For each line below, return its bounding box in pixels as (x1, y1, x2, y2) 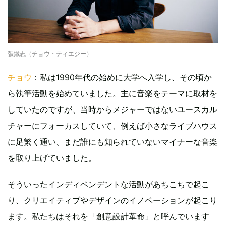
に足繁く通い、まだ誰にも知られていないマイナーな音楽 (8, 137, 217, 147)
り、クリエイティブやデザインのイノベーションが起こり (8, 195, 217, 206)
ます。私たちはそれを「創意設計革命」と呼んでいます (8, 211, 209, 222)
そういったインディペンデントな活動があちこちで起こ (8, 179, 209, 190)
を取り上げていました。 (8, 153, 96, 163)
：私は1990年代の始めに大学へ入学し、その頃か (32, 72, 212, 83)
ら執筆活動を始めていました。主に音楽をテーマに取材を (8, 88, 217, 99)
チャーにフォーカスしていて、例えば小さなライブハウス (8, 121, 217, 131)
